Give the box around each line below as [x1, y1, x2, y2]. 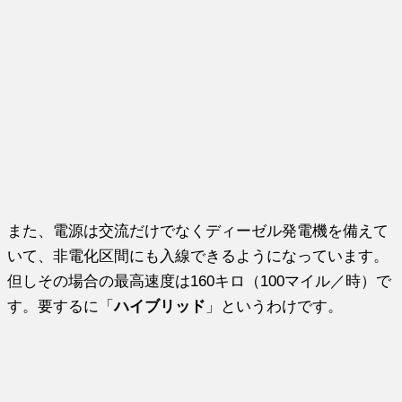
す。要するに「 [7, 297, 115, 314]
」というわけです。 [205, 297, 344, 314]
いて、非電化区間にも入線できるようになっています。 [7, 247, 389, 264]
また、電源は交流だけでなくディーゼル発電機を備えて [7, 222, 389, 239]
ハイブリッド [114, 297, 206, 314]
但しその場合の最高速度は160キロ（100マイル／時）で [7, 272, 392, 289]
